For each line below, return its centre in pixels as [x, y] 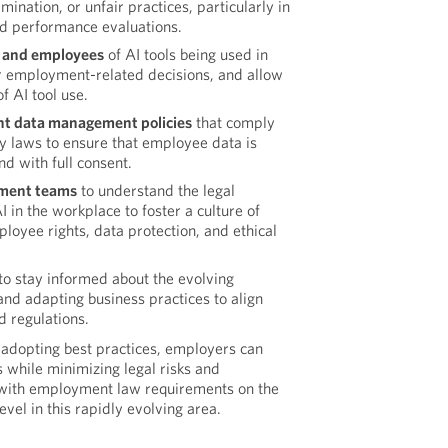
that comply [234, 122]
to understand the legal [156, 190]
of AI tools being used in [186, 54]
